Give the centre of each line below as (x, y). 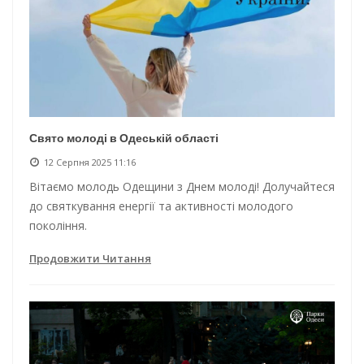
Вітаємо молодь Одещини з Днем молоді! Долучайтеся (182, 186)
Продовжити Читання (90, 258)
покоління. (58, 225)
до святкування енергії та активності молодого (161, 206)
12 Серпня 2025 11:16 (90, 162)
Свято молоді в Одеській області (124, 138)
